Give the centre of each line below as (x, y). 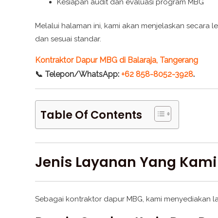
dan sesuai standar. (68, 39)
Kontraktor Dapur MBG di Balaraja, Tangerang (117, 60)
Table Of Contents (91, 115)
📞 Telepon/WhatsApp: (78, 74)
